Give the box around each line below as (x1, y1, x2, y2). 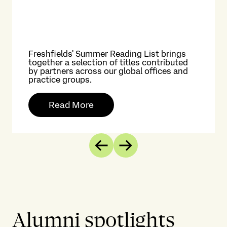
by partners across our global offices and (28, 66, 188, 76)
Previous (108, 143, 144, 155)
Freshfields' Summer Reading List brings (28, 49, 186, 59)
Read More (49, 99, 94, 110)
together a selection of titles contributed (28, 57, 188, 67)
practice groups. (28, 74, 92, 85)
